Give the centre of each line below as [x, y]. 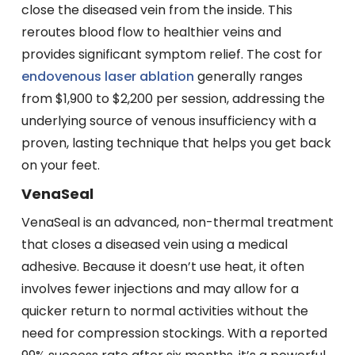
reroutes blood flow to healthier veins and [151, 32]
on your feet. [60, 166]
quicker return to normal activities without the [164, 311]
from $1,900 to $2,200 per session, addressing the [173, 99]
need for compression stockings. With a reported [174, 334]
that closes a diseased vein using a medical [154, 245]
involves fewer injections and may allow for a [160, 289]
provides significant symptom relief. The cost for [172, 55]
